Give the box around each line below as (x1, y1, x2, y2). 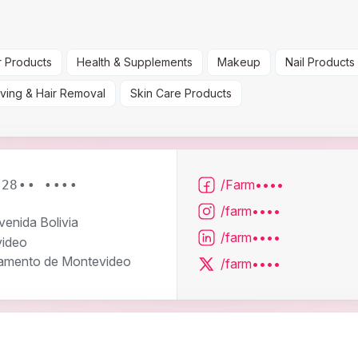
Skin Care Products (130, 86, 232, 101)
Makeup (217, 55, 261, 70)
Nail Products (285, 55, 355, 70)
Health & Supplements (77, 55, 193, 70)
